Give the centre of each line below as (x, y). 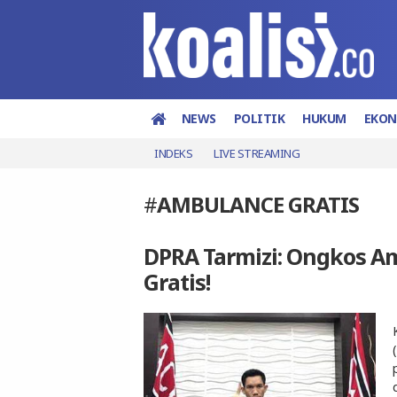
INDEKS (173, 153)
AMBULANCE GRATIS (258, 204)
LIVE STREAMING (257, 153)
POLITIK (259, 118)
